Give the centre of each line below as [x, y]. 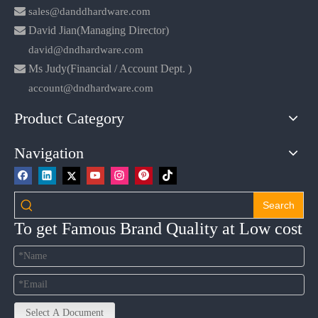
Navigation [49, 153]
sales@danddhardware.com [89, 11]
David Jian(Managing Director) [99, 30]
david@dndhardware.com [86, 49]
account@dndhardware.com [91, 88]
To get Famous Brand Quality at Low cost [158, 228]
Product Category [69, 118]
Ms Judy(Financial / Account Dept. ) [110, 68]
